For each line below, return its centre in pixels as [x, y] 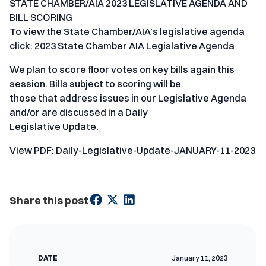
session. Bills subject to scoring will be [95, 84]
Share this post [49, 201]
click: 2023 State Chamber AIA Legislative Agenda [122, 46]
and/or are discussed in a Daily [79, 113]
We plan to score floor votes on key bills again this [122, 70]
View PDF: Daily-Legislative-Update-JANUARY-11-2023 [132, 151]
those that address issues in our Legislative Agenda [128, 98]
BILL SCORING [41, 18]
